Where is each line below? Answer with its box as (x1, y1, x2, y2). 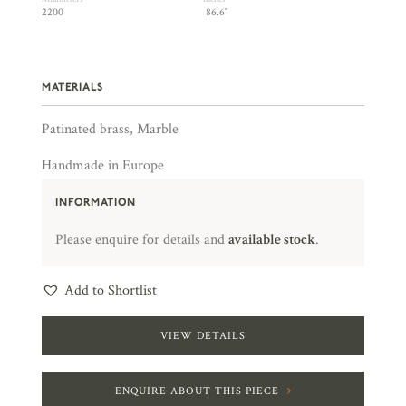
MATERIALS (42, 81, 103, 93)
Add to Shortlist (64, 281, 157, 300)
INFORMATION (55, 196, 136, 208)
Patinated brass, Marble (42, 120, 179, 139)
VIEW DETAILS (160, 329, 246, 343)
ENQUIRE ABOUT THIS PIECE (114, 384, 279, 398)
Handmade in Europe (42, 156, 164, 175)
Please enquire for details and (55, 230, 228, 249)
